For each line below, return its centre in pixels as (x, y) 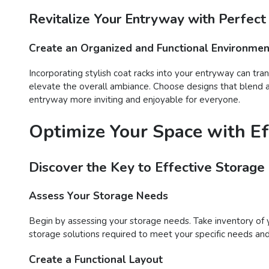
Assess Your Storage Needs (98, 196)
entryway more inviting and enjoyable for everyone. (134, 99)
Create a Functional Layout (96, 259)
